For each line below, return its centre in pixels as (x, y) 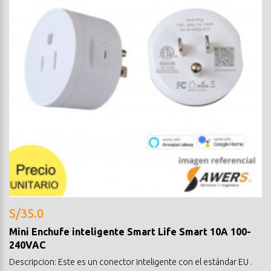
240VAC (27, 245)
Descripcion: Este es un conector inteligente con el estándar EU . (131, 262)
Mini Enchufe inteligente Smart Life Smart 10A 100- (130, 231)
